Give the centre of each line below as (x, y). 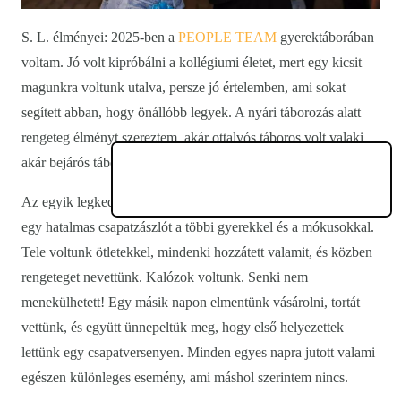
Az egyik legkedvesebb (90, 202)
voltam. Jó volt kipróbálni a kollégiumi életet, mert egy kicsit (192, 63)
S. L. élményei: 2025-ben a (100, 38)
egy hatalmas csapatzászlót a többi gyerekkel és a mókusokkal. (198, 227)
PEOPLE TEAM (227, 38)
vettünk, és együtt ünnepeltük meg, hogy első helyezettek (183, 328)
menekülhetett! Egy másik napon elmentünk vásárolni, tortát (191, 303)
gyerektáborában (325, 38)
